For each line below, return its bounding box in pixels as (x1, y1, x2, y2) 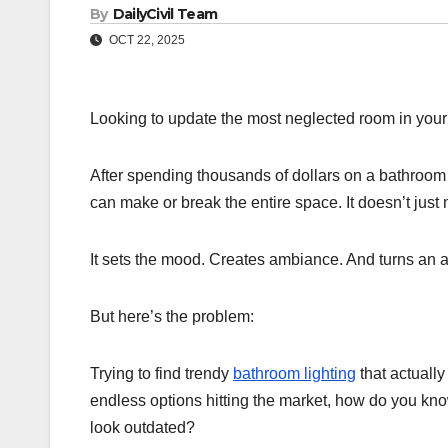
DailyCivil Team (112, 5, 218, 24)
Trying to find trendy (90, 365, 233, 383)
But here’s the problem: (90, 308, 254, 326)
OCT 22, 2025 (106, 33, 185, 48)
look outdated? (90, 419, 195, 437)
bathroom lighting (233, 365, 356, 383)
